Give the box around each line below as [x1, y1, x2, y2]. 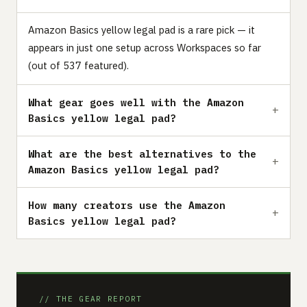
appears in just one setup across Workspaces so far [28, 40, 261, 54]
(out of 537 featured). [28, 58, 129, 72]
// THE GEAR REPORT [39, 293, 143, 304]
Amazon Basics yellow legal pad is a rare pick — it [28, 23, 255, 36]
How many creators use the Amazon [28, 198, 225, 212]
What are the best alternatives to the [28, 147, 256, 160]
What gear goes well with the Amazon [28, 95, 244, 109]
